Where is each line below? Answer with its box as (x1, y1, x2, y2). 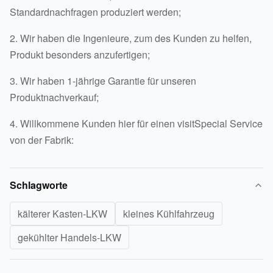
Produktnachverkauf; (10, 90, 99, 105)
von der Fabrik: (10, 133, 74, 147)
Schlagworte (10, 178, 68, 193)
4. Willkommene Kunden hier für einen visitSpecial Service (10, 116, 263, 131)
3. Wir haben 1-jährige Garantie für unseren (10, 74, 196, 88)
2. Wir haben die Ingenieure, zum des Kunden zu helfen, (10, 31, 252, 46)
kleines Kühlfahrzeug (123, 207, 214, 221)
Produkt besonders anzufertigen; (10, 48, 150, 62)
